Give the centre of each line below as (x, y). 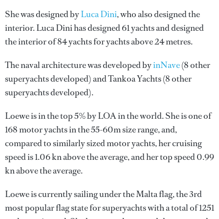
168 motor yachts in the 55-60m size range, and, (91, 130)
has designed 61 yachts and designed (138, 28)
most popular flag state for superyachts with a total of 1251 (109, 208)
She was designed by (43, 14)
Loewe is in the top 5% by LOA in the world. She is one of (108, 116)
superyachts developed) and (56, 79)
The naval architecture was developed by (79, 65)
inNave (166, 65)
